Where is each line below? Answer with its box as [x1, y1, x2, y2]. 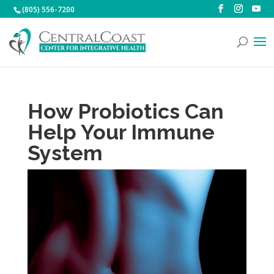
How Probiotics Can [27, 99, 224, 124]
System [27, 141, 103, 165]
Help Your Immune [27, 120, 215, 144]
